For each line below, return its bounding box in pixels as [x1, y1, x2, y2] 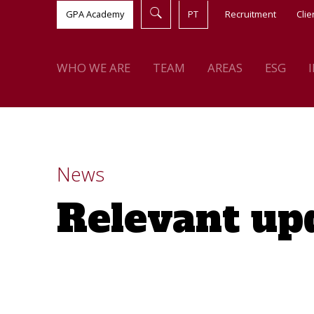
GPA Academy [65, 8, 124, 20]
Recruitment [224, 8, 276, 20]
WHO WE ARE [56, 59, 130, 76]
